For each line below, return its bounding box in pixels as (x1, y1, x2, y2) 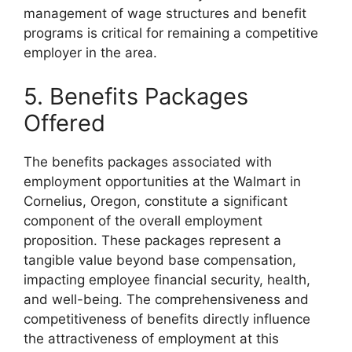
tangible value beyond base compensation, (24, 251, 296, 268)
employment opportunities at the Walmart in (24, 173, 301, 189)
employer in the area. (24, 45, 157, 60)
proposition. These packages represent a (24, 232, 281, 248)
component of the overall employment (24, 212, 262, 229)
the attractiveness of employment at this (24, 330, 279, 346)
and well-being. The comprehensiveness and (24, 291, 309, 307)
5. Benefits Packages (24, 82, 248, 110)
